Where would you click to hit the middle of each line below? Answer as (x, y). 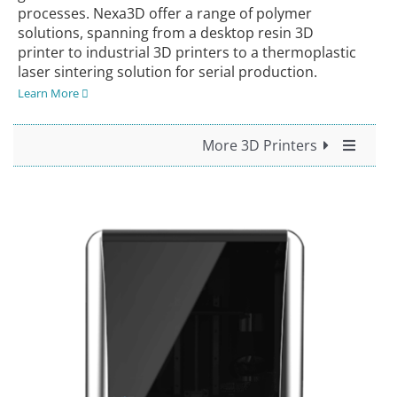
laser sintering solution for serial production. (167, 71)
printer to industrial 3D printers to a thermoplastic (187, 52)
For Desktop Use (276, 222)
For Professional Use (263, 259)
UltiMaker (300, 335)
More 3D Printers (259, 145)
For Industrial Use (272, 296)
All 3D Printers (284, 185)
